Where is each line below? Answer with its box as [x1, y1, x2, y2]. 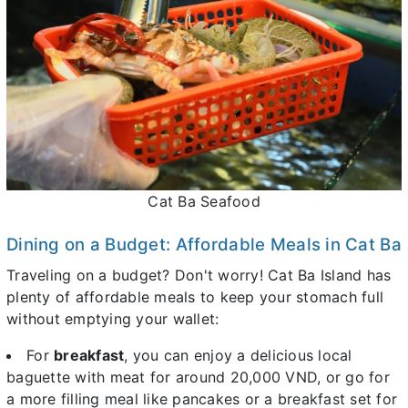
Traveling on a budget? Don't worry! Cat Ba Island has [6, 265, 392, 284]
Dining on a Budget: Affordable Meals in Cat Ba [6, 233, 402, 255]
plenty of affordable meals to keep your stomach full [6, 287, 383, 306]
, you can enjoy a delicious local [124, 345, 352, 364]
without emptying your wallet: [6, 309, 219, 328]
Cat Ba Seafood [148, 191, 260, 210]
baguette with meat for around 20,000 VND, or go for [6, 367, 390, 386]
